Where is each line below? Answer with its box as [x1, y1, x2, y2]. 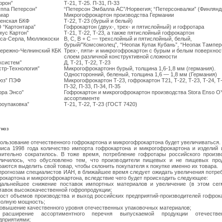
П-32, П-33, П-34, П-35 [64, 83, 120, 90]
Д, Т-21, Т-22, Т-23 [64, 59, 111, 66]
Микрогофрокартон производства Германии [64, 12, 174, 18]
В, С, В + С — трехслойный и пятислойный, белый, [64, 36, 192, 42]
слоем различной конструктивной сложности [64, 54, 177, 60]
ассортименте [64, 95, 100, 102]
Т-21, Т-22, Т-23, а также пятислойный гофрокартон [64, 30, 194, 36]
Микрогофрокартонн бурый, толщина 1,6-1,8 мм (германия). [64, 65, 216, 72]
